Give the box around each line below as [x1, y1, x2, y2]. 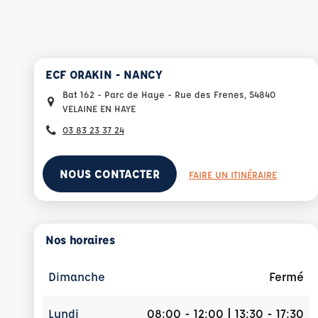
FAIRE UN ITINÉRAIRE [189, 168, 277, 180]
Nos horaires [45, 232, 115, 247]
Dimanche [48, 269, 105, 284]
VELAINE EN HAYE [62, 102, 136, 114]
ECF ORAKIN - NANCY [45, 67, 163, 82]
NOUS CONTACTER [60, 166, 160, 181]
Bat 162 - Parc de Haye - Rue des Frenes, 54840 [62, 88, 275, 100]
